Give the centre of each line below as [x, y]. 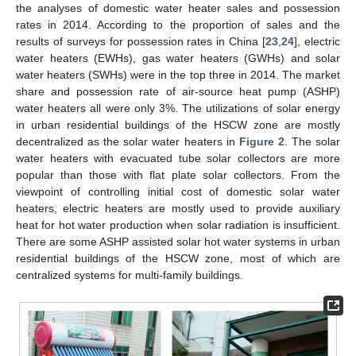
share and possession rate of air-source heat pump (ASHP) [178, 92]
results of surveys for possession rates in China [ [141, 42]
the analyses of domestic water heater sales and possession [178, 8]
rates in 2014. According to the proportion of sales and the [178, 25]
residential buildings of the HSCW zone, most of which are [178, 259]
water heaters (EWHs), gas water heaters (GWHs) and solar [178, 58]
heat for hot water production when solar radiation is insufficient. [178, 225]
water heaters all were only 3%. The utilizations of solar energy [178, 108]
